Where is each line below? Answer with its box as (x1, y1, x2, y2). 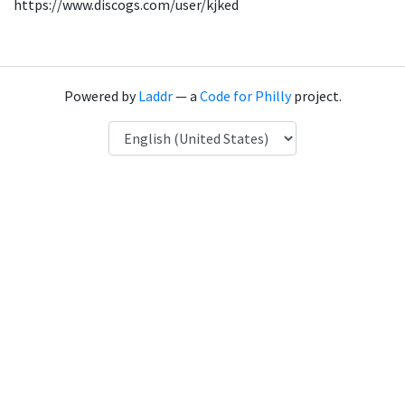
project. (290, 87, 342, 105)
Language (108, 122, 168, 140)
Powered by (63, 87, 138, 105)
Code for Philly (199, 87, 291, 105)
